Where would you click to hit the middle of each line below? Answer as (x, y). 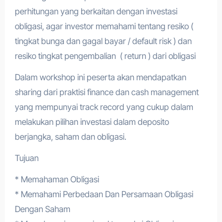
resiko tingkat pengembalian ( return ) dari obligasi (105, 56)
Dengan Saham (42, 209)
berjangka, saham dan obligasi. (70, 137)
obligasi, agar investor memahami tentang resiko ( (104, 26)
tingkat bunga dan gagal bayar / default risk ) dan (103, 41)
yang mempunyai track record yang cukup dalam (104, 107)
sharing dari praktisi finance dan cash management (107, 92)
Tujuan (27, 158)
